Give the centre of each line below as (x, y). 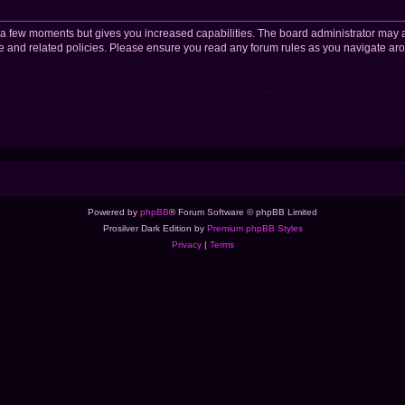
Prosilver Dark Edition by (155, 229)
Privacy (186, 245)
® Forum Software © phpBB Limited (243, 212)
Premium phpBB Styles (254, 229)
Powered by (114, 212)
